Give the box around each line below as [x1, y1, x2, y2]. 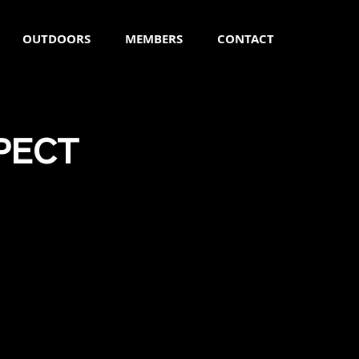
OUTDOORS [22, 30, 91, 47]
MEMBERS [125, 30, 183, 47]
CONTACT [217, 30, 274, 47]
